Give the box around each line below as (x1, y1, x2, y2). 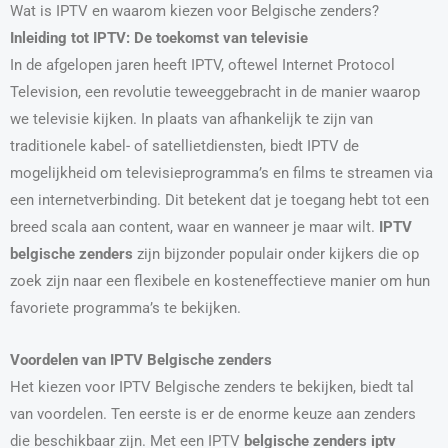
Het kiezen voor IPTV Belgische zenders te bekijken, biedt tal (10, 378, 414, 397)
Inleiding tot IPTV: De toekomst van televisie (10, 28, 308, 47)
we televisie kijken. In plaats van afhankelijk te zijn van (10, 109, 373, 128)
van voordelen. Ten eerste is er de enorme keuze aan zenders (10, 405, 416, 424)
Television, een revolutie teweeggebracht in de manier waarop (10, 82, 420, 101)
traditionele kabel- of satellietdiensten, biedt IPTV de (10, 136, 359, 155)
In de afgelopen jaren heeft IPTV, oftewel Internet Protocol (10, 55, 395, 74)
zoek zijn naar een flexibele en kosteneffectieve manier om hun (10, 271, 430, 290)
